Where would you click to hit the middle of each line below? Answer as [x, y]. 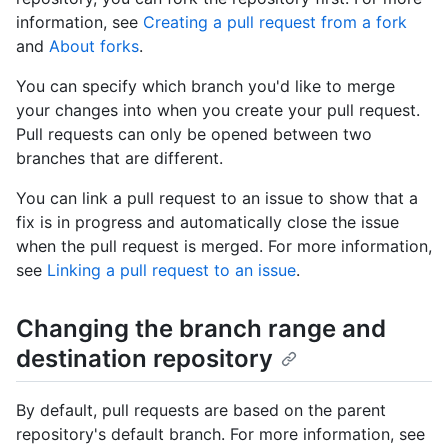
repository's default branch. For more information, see [220, 434]
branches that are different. [119, 158]
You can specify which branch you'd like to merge [205, 86]
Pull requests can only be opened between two [194, 134]
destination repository [144, 358]
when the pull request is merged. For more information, [224, 246]
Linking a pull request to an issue [171, 270]
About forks [94, 46]
